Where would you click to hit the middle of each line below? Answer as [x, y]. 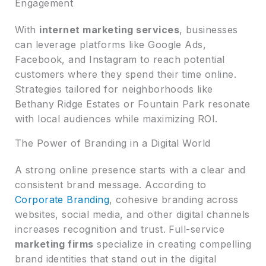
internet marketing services [109, 29]
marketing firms [54, 244]
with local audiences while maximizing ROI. [116, 118]
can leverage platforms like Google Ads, [110, 44]
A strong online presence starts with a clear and [130, 170]
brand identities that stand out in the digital [115, 259]
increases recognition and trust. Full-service [120, 229]
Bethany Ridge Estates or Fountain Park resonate [132, 104]
